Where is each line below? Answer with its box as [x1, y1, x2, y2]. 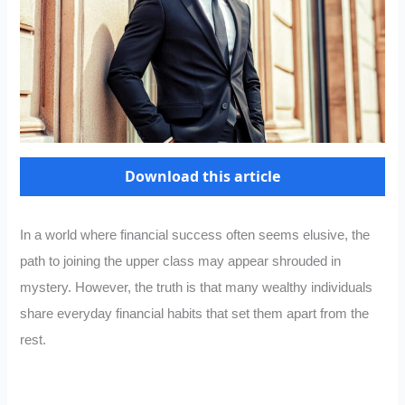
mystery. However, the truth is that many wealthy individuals [20, 280, 373, 296]
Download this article [125, 166, 280, 187]
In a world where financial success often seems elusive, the [20, 228, 371, 243]
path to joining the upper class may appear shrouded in [20, 254, 342, 269]
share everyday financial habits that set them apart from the [20, 306, 370, 322]
